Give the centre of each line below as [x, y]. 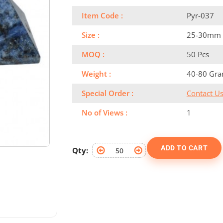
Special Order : [108, 93]
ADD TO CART [184, 148]
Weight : [96, 74]
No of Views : [105, 112]
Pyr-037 [200, 15]
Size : [91, 35]
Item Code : [102, 15]
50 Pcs [198, 54]
